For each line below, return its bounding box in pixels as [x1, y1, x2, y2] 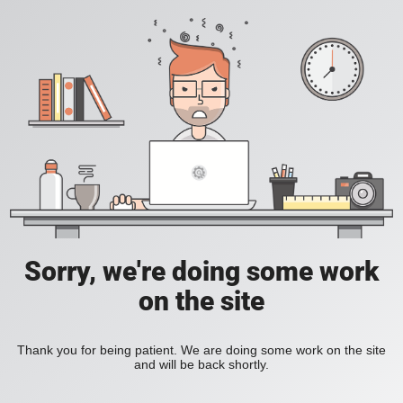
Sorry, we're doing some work [24, 255, 379, 288]
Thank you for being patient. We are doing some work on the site [17, 343, 386, 358]
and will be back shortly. [134, 357, 269, 372]
